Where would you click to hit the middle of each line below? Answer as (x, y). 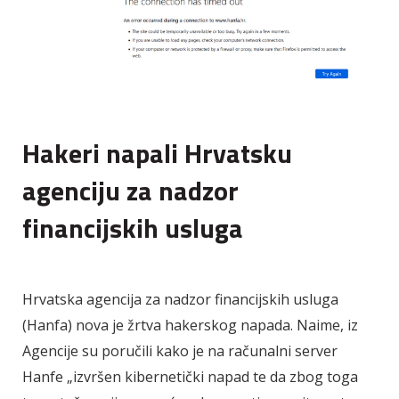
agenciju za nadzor (130, 191)
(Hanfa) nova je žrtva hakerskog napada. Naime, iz (190, 326)
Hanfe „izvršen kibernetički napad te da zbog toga (190, 377)
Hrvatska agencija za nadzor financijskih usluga (180, 300)
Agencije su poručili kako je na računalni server (180, 351)
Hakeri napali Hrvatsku (157, 154)
